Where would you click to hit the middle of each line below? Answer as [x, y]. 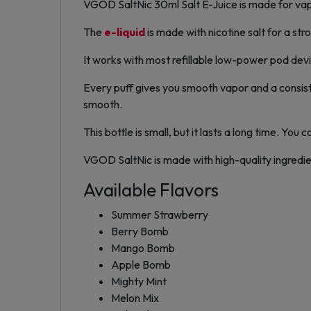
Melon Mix [135, 297]
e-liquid [125, 32]
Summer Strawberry [160, 214]
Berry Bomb [140, 231]
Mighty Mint [139, 281]
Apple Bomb [141, 264]
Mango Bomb [143, 247]
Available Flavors [151, 190]
